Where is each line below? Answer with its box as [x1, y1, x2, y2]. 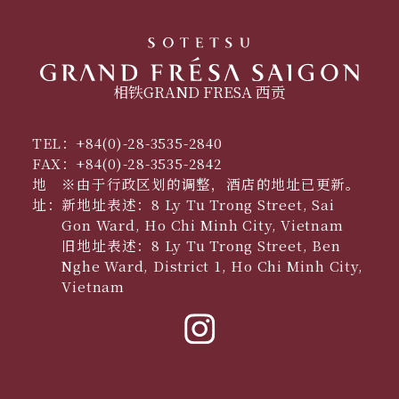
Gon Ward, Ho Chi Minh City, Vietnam [61, 215, 344, 235]
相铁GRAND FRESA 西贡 [113, 80, 286, 102]
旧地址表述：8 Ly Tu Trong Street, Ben [61, 235, 341, 256]
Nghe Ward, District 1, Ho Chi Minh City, [61, 256, 363, 276]
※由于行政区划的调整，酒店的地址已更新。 [61, 174, 361, 194]
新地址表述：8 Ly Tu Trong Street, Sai [61, 194, 335, 215]
